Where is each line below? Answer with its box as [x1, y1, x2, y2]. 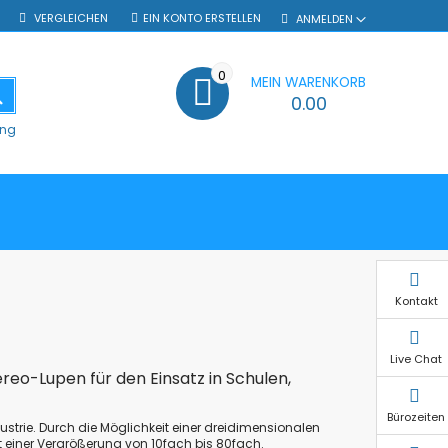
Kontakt [394, 292, 438, 309]
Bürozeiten [387, 408, 445, 425]
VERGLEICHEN [30, 10, 108, 26]
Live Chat [390, 350, 442, 367]
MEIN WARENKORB [251, 72, 366, 92]
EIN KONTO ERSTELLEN [142, 10, 261, 26]
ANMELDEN [292, 10, 356, 27]
